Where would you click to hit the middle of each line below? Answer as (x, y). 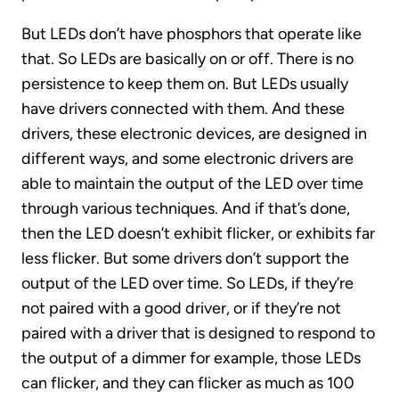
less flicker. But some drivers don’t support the (185, 258)
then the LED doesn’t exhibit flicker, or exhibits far (198, 233)
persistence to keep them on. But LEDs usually (185, 83)
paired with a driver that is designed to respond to (198, 333)
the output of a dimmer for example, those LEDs (191, 358)
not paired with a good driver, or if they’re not (181, 308)
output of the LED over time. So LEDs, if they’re (187, 283)
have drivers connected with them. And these (183, 108)
